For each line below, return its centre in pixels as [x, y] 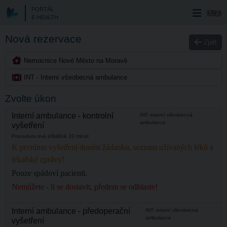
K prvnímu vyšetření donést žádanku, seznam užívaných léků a [113, 147]
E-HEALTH [45, 17]
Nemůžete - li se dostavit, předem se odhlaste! [85, 186]
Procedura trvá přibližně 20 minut [50, 136]
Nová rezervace [43, 39]
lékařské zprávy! [38, 159]
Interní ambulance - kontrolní [63, 116]
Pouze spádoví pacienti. [50, 173]
